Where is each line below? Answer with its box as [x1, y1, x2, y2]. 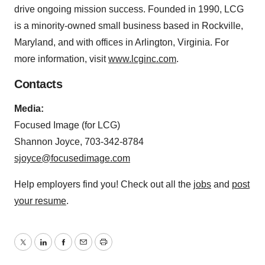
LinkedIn [42, 244, 79, 254]
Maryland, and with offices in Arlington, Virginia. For [14, 37, 229, 47]
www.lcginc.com [108, 54, 176, 64]
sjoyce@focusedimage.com [14, 153, 130, 163]
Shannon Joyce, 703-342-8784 [14, 137, 144, 147]
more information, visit [14, 54, 108, 64]
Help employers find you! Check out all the [14, 179, 193, 189]
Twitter [22, 244, 50, 254]
